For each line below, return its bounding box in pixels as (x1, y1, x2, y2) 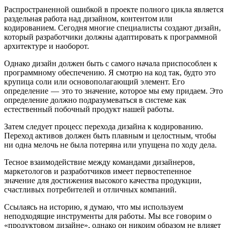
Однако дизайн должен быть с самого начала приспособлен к (4, 59, 217, 68)
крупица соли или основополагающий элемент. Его (4, 77, 185, 87)
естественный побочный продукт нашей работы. (4, 105, 174, 114)
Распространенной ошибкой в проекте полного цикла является (4, 5, 223, 14)
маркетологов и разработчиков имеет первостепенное (4, 167, 191, 176)
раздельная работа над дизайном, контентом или (4, 14, 173, 23)
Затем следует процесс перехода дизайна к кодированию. (4, 122, 203, 131)
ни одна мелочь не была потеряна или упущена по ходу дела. (4, 140, 219, 150)
